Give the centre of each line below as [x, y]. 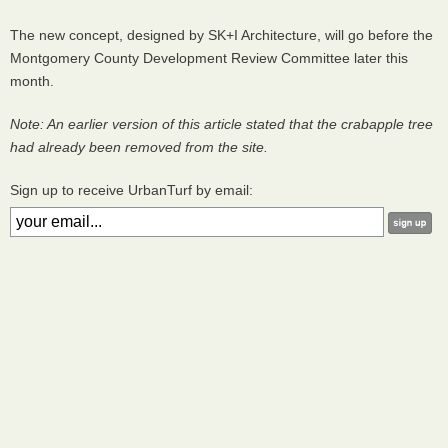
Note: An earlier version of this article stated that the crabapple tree [221, 124]
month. [34, 81]
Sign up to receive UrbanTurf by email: [131, 190]
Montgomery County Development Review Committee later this [209, 58]
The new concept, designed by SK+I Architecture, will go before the [221, 35]
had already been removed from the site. [141, 147]
